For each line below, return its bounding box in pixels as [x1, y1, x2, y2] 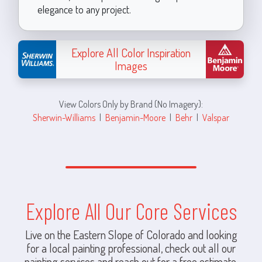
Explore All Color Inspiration [71, 45, 191, 61]
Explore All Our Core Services [25, 197, 237, 225]
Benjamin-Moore [105, 111, 166, 123]
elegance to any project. [37, 2, 131, 16]
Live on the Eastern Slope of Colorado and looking [25, 226, 237, 242]
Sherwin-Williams [33, 111, 95, 123]
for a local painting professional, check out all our [26, 240, 236, 256]
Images [115, 58, 147, 74]
